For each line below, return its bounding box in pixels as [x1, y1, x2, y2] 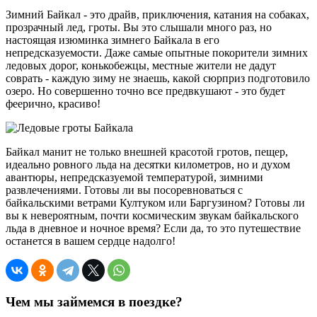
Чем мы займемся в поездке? [6, 294, 183, 310]
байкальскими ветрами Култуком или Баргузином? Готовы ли [6, 196, 305, 209]
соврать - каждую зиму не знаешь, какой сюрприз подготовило [6, 71, 310, 84]
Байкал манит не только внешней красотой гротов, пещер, [6, 145, 288, 158]
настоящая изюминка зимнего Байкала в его [6, 33, 219, 46]
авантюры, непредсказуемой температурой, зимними [6, 171, 263, 183]
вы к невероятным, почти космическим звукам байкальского [6, 209, 299, 221]
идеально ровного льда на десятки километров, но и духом [6, 158, 290, 171]
